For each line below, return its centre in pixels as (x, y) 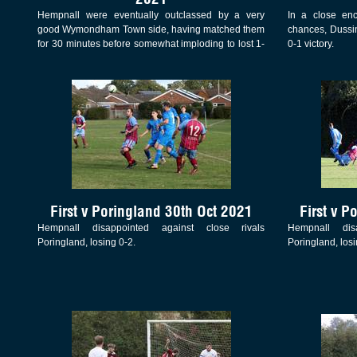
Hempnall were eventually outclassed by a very (151, 15)
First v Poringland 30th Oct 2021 (151, 212)
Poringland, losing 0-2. (87, 243)
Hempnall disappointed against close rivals (151, 228)
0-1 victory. (310, 43)
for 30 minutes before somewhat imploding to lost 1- (151, 43)
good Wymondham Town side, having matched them (151, 29)
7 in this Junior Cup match (94, 58)
